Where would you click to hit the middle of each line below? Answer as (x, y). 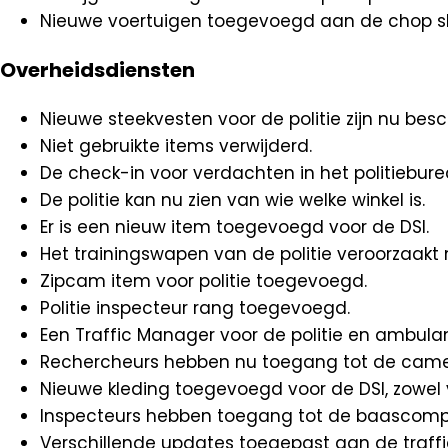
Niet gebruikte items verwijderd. (176, 146)
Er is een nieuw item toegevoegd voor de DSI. (234, 227)
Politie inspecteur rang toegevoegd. (195, 308)
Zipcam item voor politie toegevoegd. (203, 281)
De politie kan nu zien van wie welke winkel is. (232, 200)
